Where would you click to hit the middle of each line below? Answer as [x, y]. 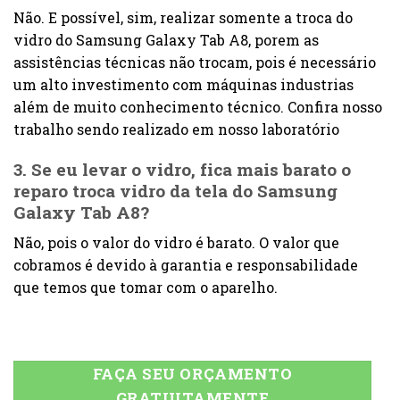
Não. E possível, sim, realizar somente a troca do [183, 17]
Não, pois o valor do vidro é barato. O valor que [176, 243]
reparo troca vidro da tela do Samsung [175, 190]
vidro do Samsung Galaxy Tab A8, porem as [166, 39]
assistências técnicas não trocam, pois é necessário [195, 62]
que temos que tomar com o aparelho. [146, 287]
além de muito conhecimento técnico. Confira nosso [198, 106]
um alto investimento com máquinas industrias [183, 84]
